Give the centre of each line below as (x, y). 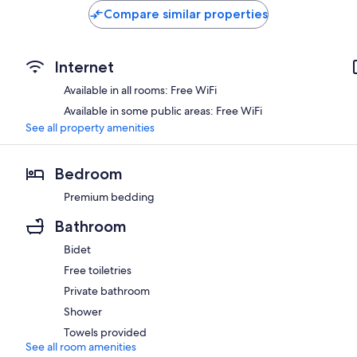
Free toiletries (98, 270)
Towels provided (105, 332)
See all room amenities (81, 346)
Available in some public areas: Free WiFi (163, 110)
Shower (83, 311)
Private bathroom (107, 290)
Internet (84, 67)
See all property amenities (90, 127)
